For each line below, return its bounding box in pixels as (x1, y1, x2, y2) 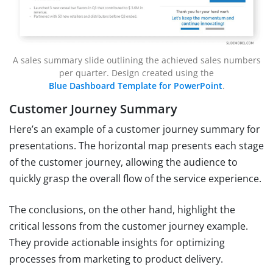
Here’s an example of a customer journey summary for (9, 122, 260, 136)
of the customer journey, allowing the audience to (9, 155, 238, 169)
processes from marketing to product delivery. (9, 252, 223, 266)
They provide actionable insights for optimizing (9, 236, 225, 250)
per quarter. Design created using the (59, 67, 214, 79)
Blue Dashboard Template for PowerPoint (48, 80, 222, 92)
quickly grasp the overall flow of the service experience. (9, 172, 261, 186)
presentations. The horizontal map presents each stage (9, 139, 264, 153)
